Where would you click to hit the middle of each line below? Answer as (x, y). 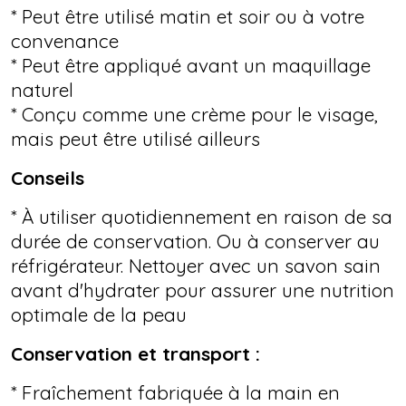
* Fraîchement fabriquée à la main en (175, 392)
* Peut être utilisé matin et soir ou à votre (188, 16)
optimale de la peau (99, 314)
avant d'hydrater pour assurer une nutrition (203, 290)
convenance (65, 40)
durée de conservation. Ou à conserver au (195, 241)
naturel (42, 89)
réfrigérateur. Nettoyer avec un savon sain (196, 265)
